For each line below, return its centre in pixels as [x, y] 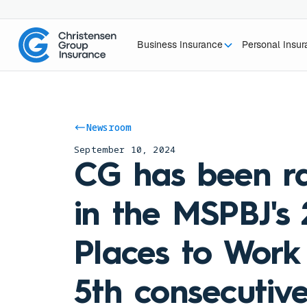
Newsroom [109, 127]
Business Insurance [180, 45]
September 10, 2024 [125, 149]
